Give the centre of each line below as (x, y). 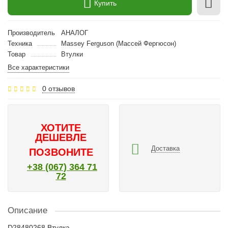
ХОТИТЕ (61, 128)
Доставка (165, 148)
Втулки (72, 54)
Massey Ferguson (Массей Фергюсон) (118, 44)
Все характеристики (38, 67)
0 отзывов (59, 89)
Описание (27, 210)
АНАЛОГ (74, 33)
